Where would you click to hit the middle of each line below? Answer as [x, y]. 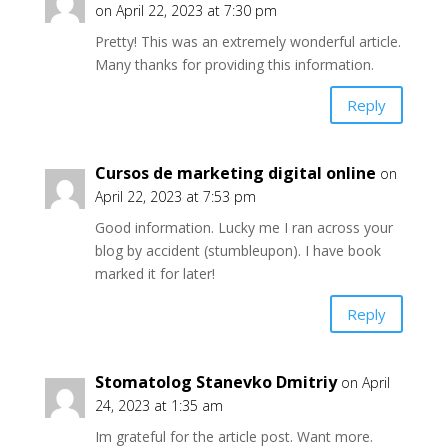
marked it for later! [154, 273]
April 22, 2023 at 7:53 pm [175, 196]
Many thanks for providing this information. [234, 64]
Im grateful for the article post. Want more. [233, 436]
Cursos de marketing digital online [235, 173]
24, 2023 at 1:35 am [158, 405]
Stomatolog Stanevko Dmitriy [215, 382]
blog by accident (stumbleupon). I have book [237, 250]
